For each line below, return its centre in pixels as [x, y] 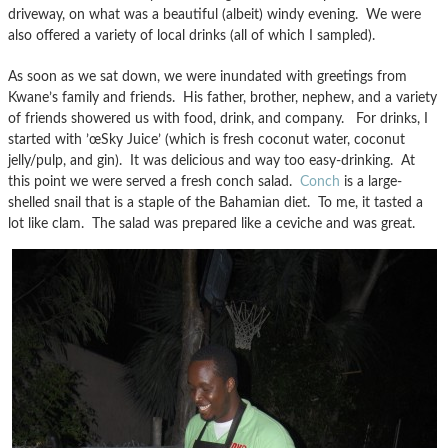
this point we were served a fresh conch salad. [154, 181]
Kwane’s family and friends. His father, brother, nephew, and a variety [222, 97]
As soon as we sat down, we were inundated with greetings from [207, 76]
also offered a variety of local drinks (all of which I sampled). [191, 35]
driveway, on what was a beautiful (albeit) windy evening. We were [214, 14]
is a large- [371, 181]
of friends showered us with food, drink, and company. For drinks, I [218, 118]
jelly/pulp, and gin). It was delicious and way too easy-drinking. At [211, 160]
